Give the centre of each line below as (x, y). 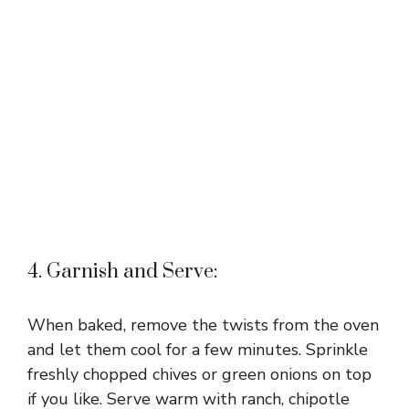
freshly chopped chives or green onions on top (199, 374)
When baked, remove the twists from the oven (203, 325)
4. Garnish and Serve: (123, 271)
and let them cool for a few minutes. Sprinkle (198, 349)
